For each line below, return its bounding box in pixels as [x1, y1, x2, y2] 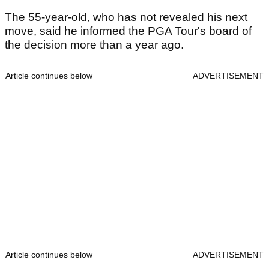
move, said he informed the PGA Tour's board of [5, 25, 252, 38]
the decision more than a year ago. [5, 38, 187, 52]
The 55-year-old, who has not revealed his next [5, 11, 247, 24]
